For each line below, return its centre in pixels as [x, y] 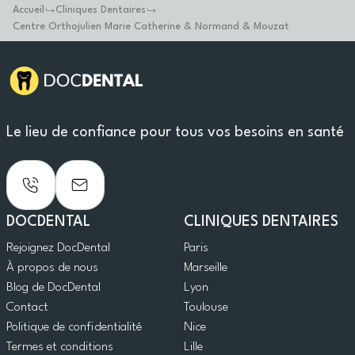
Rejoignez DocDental [58, 248]
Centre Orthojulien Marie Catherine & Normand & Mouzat [151, 27]
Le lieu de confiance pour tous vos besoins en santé [175, 132]
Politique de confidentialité [74, 328]
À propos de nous [52, 268]
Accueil [29, 10]
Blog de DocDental [53, 288]
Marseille [206, 268]
